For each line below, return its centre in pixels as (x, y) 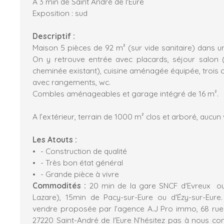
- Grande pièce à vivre (79, 174)
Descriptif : (54, 36)
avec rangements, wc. (71, 82)
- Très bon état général (82, 162)
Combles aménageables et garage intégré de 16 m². (125, 93)
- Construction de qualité (83, 151)
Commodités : (61, 185)
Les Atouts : (55, 139)
